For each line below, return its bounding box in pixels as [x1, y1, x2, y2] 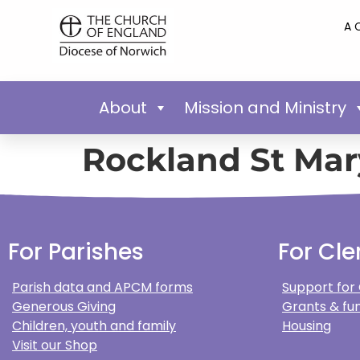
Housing [282, 316, 331, 335]
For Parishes [8, 235, 144, 268]
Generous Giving [12, 297, 116, 316]
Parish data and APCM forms [12, 277, 193, 297]
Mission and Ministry [183, 96, 346, 119]
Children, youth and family [12, 316, 176, 335]
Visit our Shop [12, 335, 97, 354]
